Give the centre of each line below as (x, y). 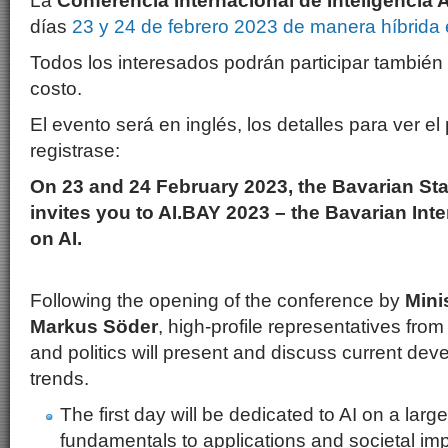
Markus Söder (94, 326)
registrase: (75, 150)
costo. (56, 88)
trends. (67, 378)
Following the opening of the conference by (217, 300)
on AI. (58, 238)
